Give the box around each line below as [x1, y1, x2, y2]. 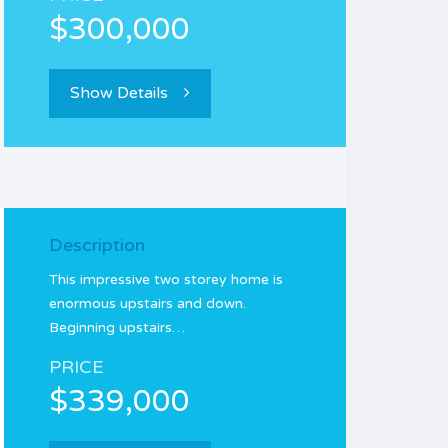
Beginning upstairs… [49, 319, 185, 336]
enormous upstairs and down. [49, 295, 246, 312]
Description [49, 234, 145, 256]
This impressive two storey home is [49, 271, 283, 288]
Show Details [70, 83, 168, 103]
